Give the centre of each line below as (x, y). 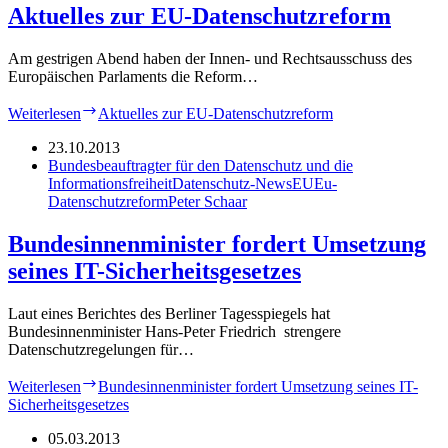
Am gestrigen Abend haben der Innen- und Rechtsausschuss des (210, 59)
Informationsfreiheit (110, 184)
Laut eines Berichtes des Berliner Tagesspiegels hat (169, 314)
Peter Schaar (207, 202)
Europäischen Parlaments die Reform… (133, 77)
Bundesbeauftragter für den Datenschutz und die (200, 166)
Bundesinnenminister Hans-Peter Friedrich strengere (174, 332)
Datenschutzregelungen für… (101, 350)
